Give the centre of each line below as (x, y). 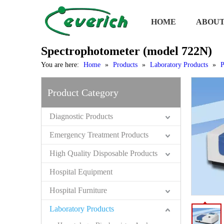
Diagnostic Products (81, 116)
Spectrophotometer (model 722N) (126, 51)
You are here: (60, 65)
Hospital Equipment (81, 172)
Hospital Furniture (78, 190)
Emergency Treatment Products (99, 135)
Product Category (83, 92)
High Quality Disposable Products (103, 153)
